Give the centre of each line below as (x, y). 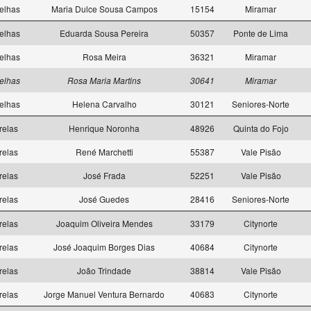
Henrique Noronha (104, 128)
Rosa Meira (104, 57)
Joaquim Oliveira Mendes (104, 223)
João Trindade (104, 270)
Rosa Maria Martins (104, 80)
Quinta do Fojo (261, 128)
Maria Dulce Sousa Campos (104, 9)
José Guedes (104, 199)
